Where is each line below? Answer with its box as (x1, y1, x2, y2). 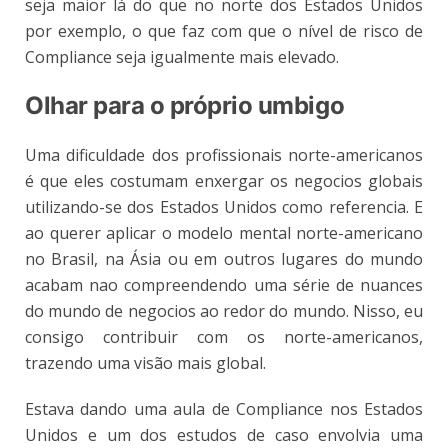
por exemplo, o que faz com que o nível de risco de (25, 20, 423, 43)
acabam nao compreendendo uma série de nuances (25, 274, 423, 297)
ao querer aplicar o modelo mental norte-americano (25, 222, 423, 245)
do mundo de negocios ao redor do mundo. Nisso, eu (25, 300, 423, 323)
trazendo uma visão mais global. (25, 352, 266, 375)
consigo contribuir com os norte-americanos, (25, 326, 423, 349)
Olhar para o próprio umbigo (25, 91, 345, 121)
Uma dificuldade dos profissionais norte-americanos (25, 144, 423, 167)
